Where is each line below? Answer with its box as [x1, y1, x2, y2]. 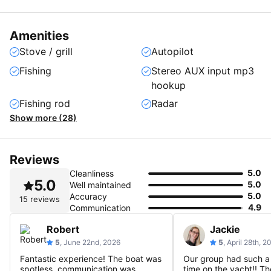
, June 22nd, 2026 [60, 238, 120, 247]
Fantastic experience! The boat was [20, 253, 162, 264]
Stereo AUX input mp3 [151, 65, 254, 77]
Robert [47, 223, 79, 235]
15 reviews [19, 194, 60, 204]
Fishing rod [19, 97, 70, 109]
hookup [151, 79, 186, 91]
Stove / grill [19, 45, 73, 57]
